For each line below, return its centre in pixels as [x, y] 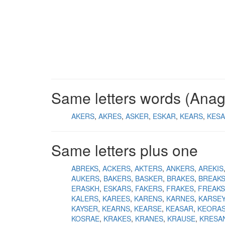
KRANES [149, 218]
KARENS [148, 198]
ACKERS [117, 168]
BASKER [149, 178]
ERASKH [85, 188]
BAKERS [117, 178]
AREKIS [211, 168]
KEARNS [116, 208]
